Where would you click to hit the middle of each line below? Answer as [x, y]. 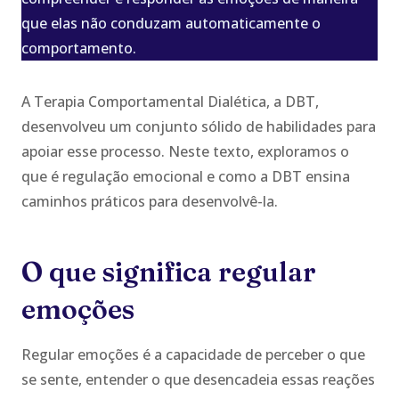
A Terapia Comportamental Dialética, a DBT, [170, 101]
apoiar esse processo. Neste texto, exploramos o [185, 151]
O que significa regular [169, 272]
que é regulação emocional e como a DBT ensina [186, 176]
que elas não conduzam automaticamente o [171, 23]
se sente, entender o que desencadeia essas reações [198, 379]
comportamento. [79, 48]
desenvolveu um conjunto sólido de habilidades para [199, 126]
